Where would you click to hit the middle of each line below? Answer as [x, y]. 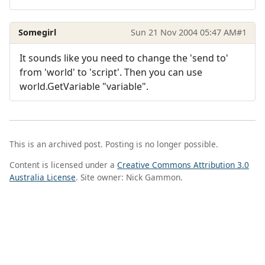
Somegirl [38, 33]
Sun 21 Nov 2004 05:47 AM [183, 33]
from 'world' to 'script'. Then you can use [111, 72]
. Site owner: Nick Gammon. [129, 177]
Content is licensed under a [63, 164]
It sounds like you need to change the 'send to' [124, 58]
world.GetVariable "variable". [84, 86]
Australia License [43, 177]
